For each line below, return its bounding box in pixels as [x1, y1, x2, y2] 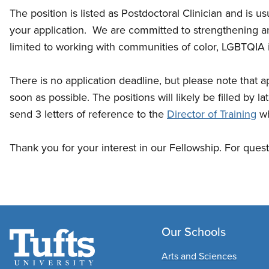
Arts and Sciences [161, 249, 237, 263]
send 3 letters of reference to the [10, 106, 167, 122]
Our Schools [161, 222, 226, 241]
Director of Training [167, 106, 256, 122]
